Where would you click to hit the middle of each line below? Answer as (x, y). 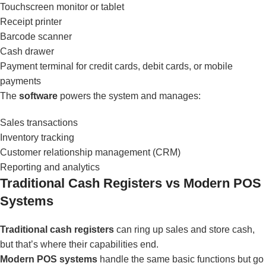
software (38, 96)
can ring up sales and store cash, (184, 229)
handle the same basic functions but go (180, 259)
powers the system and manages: (129, 96)
